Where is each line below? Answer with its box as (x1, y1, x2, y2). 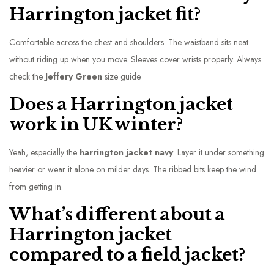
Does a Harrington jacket (9, 94, 233, 115)
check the (9, 70, 45, 83)
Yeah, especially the (9, 146, 80, 158)
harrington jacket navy (80, 146, 173, 158)
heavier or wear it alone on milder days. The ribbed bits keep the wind (9, 163, 256, 176)
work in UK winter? (9, 114, 183, 135)
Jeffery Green (45, 70, 102, 83)
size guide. (102, 70, 142, 83)
